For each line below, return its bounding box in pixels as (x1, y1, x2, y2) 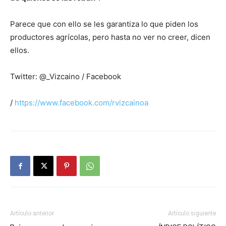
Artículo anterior (10, 210, 54, 217)
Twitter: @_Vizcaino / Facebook (10, 72, 121, 81)
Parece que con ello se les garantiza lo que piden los (10, 19, 198, 29)
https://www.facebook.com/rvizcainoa (15, 98, 148, 107)
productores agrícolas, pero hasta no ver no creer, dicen (10, 32, 210, 42)
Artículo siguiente (168, 210, 216, 217)
